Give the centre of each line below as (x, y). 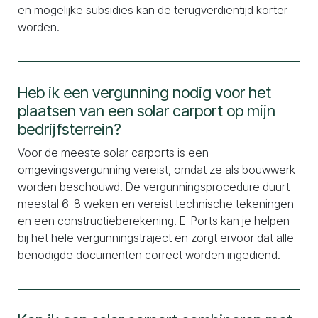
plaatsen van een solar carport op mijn (147, 111)
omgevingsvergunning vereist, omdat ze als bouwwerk (157, 170)
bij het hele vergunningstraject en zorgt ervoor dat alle (156, 238)
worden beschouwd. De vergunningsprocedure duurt (154, 187)
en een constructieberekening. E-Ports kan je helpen (154, 221)
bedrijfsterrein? (70, 129)
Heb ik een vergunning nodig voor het (144, 92)
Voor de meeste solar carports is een (113, 153)
